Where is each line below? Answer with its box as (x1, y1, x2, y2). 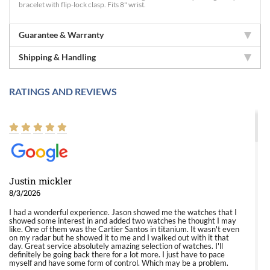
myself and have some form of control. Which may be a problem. (9, 258, 228, 268)
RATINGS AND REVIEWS (9, 86, 117, 97)
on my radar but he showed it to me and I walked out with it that (9, 233, 229, 242)
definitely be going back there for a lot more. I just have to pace (9, 250, 225, 259)
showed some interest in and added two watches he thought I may (9, 216, 236, 225)
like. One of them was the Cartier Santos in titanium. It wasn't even (9, 224, 239, 234)
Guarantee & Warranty (19, 30, 104, 40)
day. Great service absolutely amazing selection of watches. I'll (9, 241, 223, 251)
